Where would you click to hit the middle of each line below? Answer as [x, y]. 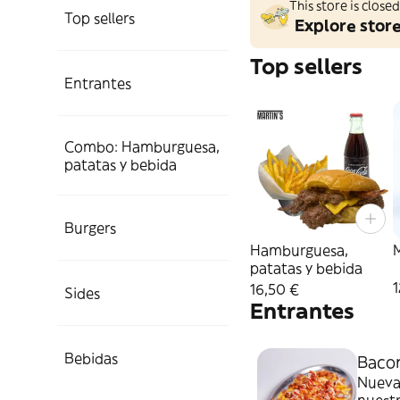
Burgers [90, 228]
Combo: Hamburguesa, [142, 146]
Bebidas [91, 358]
